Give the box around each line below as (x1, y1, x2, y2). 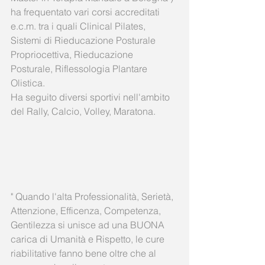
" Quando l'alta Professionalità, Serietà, (11, 190, 176, 203)
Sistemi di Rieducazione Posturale (11, 34, 158, 47)
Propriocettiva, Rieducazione (11, 49, 135, 61)
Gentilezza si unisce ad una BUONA (11, 219, 167, 231)
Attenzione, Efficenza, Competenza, (11, 205, 163, 217)
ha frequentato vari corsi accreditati (11, 6, 162, 18)
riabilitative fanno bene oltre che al (11, 247, 159, 260)
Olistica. (11, 77, 47, 89)
